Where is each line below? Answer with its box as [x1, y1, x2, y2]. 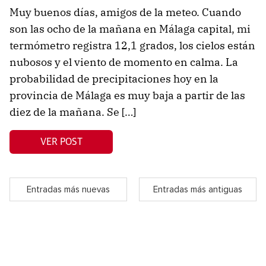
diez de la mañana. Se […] [9, 105, 136, 119]
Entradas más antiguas [153, 185, 242, 194]
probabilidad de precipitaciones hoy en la [9, 72, 218, 86]
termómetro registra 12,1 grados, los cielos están [9, 39, 255, 53]
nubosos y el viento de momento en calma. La [9, 55, 238, 69]
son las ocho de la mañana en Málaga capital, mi [9, 22, 251, 36]
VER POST [40, 137, 83, 147]
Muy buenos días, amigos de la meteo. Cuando [9, 5, 241, 20]
